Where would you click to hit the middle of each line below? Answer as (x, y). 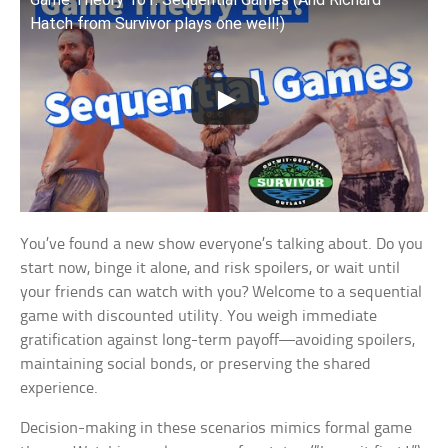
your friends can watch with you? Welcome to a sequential (221, 293)
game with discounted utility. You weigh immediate (199, 317)
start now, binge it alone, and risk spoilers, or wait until (210, 269)
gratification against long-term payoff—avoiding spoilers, (218, 341)
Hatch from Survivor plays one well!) (158, 23)
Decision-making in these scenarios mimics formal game (216, 429)
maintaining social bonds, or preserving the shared (196, 365)
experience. (59, 389)
